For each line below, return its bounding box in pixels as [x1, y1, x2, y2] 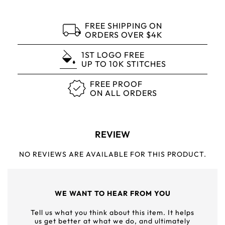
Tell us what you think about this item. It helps [31, 208, 194, 217]
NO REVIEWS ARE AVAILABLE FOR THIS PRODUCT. [19, 150, 206, 159]
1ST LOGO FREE [81, 50, 145, 60]
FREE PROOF [90, 79, 143, 89]
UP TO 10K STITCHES [81, 59, 166, 69]
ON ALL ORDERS [90, 88, 157, 98]
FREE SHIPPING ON [84, 21, 162, 31]
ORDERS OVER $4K [84, 30, 163, 40]
